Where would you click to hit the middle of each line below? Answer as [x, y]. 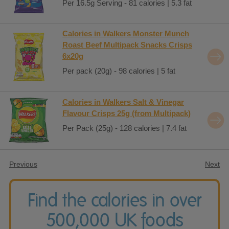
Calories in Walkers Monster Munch [126, 33]
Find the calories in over [114, 200]
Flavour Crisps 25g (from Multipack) [127, 113]
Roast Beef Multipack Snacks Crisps [127, 44]
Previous [23, 164]
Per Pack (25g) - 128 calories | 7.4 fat [124, 128]
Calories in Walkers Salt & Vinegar [123, 102]
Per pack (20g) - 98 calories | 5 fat [119, 71]
